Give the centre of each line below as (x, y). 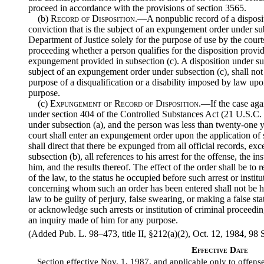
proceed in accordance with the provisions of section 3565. (137, 8)
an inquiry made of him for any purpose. (103, 220)
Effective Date (220, 250)
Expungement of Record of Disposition (124, 104)
